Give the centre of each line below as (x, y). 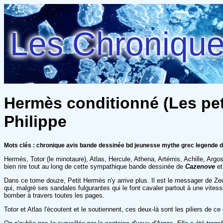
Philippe (35, 122)
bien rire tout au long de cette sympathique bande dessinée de (94, 166)
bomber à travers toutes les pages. (54, 195)
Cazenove (200, 166)
